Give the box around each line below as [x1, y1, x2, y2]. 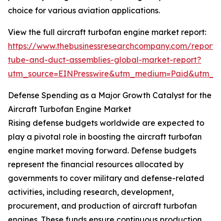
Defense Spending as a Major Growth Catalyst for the [8, 90, 212, 101]
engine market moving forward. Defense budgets [8, 146, 196, 156]
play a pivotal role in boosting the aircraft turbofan [8, 132, 202, 142]
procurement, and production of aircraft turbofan [8, 201, 197, 211]
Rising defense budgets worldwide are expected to [8, 118, 204, 128]
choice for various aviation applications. [8, 5, 160, 16]
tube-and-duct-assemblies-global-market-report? [8, 55, 201, 65]
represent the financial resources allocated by [8, 159, 184, 170]
